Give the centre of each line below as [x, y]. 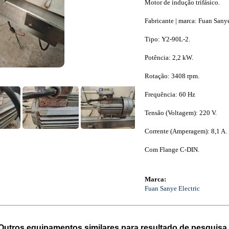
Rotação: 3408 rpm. [172, 76]
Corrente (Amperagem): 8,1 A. [186, 131]
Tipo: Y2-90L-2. [167, 39]
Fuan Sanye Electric [172, 188]
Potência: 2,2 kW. [169, 58]
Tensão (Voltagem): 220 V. [180, 113]
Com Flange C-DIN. [172, 150]
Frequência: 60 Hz [170, 94]
